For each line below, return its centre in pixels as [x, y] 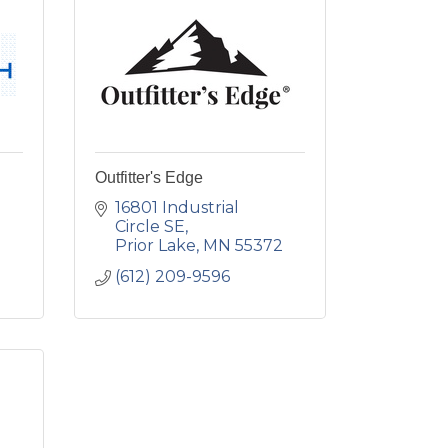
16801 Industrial [176, 207]
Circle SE [149, 226]
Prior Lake [155, 245]
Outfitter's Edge [148, 177]
